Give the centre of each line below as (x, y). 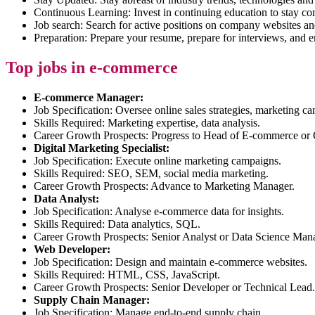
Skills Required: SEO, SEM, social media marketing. (151, 174)
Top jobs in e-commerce (92, 68)
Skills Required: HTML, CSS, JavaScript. (127, 275)
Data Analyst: (66, 199)
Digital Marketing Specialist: (102, 148)
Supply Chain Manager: (92, 300)
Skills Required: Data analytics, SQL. (117, 224)
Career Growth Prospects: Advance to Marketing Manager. (164, 186)
